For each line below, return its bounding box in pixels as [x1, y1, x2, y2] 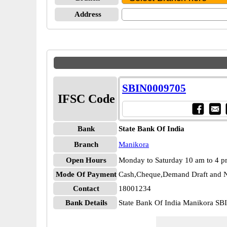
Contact [73, 184, 99, 193]
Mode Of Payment [56, 170, 117, 178]
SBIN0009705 [122, 82, 186, 94]
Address [74, 10, 101, 18]
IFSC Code [57, 92, 115, 105]
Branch [74, 140, 98, 148]
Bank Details [65, 199, 107, 207]
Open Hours [66, 156, 106, 164]
